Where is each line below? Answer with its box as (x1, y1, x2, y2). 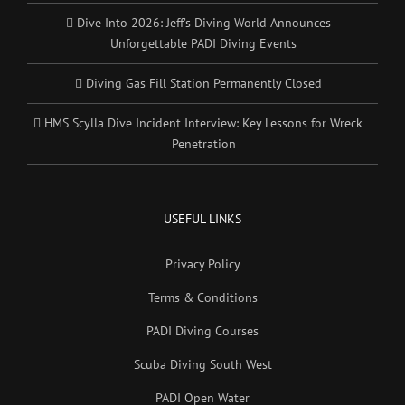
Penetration (171, 135, 236, 152)
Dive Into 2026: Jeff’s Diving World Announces (76, 14, 331, 31)
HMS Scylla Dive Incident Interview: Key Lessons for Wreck (44, 114, 363, 131)
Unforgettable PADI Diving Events (110, 34, 297, 52)
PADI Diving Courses (146, 322, 259, 339)
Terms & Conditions (147, 288, 258, 306)
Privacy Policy (165, 255, 240, 272)
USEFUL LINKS (164, 210, 241, 227)
